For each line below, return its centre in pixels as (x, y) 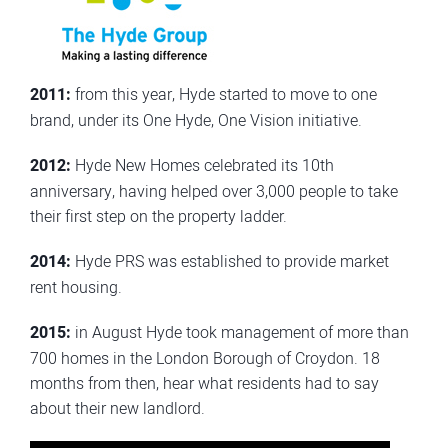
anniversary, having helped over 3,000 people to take (214, 191)
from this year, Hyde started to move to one (224, 94)
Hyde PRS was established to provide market (230, 261)
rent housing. (76, 287)
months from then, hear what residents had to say (204, 383)
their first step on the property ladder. (158, 216)
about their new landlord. (117, 408)
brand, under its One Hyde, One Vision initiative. (196, 120)
